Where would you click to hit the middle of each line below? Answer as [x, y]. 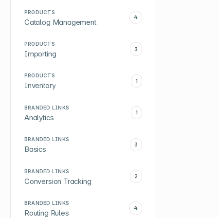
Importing [40, 54]
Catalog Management [60, 22]
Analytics [39, 118]
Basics [35, 150]
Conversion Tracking [58, 181]
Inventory [40, 86]
